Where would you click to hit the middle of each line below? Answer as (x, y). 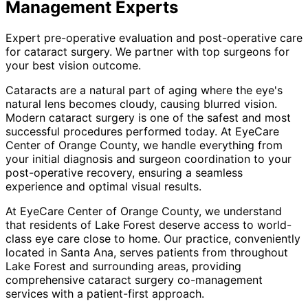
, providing (213, 266)
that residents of (50, 224)
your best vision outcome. (73, 65)
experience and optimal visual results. (103, 186)
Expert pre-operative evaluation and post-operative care (154, 37)
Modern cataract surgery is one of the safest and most (148, 117)
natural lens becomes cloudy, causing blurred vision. (141, 103)
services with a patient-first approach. (105, 293)
